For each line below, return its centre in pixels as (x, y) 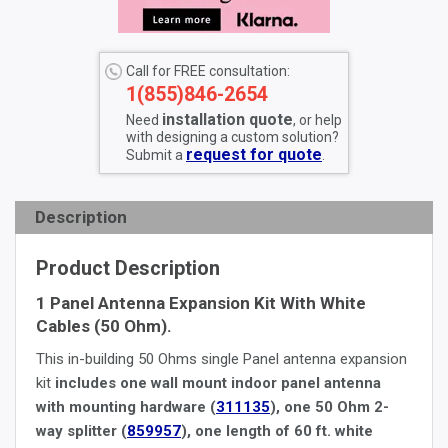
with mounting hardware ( (126, 406)
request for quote (254, 155)
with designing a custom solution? (232, 137)
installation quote (227, 120)
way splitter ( (81, 430)
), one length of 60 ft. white (277, 430)
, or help (317, 120)
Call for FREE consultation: (208, 71)
